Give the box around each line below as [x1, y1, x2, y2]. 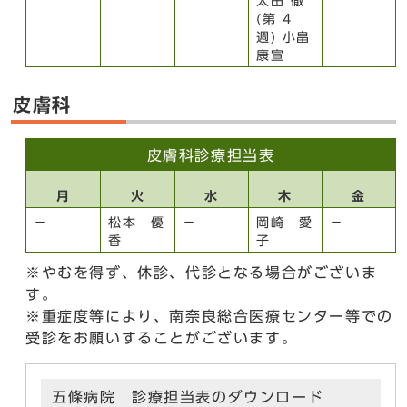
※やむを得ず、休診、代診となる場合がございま [25, 265, 378, 280]
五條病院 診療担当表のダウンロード [52, 390, 324, 404]
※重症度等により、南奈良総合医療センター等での [25, 309, 393, 323]
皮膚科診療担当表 [146, 148, 275, 163]
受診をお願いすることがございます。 [25, 331, 298, 345]
